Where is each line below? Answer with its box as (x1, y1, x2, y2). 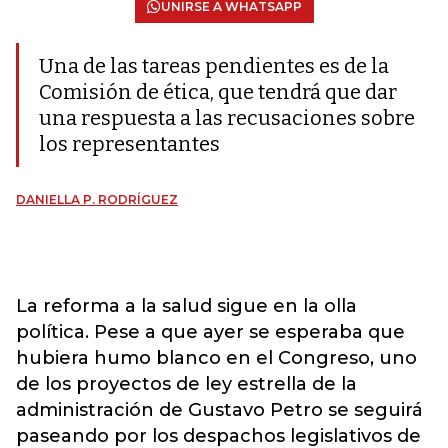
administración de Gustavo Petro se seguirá (16, 399, 423, 421)
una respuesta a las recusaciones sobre (39, 106, 415, 130)
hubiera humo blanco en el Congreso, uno (16, 347, 417, 369)
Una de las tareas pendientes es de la (39, 54, 389, 78)
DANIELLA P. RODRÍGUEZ (16, 192, 178, 207)
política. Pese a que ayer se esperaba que (16, 321, 405, 343)
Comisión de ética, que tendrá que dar (39, 80, 397, 104)
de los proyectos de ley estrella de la (16, 373, 357, 395)
